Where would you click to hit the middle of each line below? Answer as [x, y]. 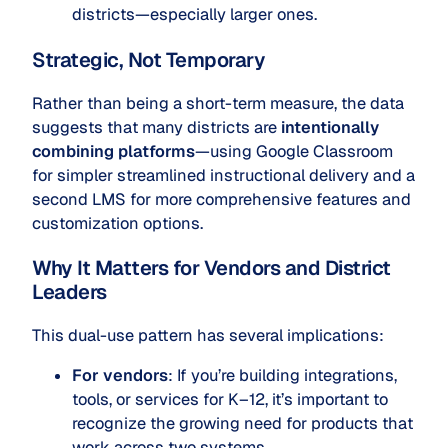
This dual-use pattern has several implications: [208, 336]
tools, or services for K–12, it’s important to [230, 400]
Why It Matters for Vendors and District [211, 267]
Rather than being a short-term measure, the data [218, 103]
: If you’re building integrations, [282, 376]
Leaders [69, 291]
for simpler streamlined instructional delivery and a [223, 175]
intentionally [330, 127]
